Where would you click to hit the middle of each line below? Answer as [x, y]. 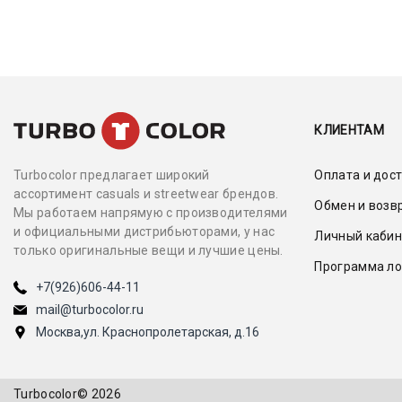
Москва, [60, 332]
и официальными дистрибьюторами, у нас [144, 232]
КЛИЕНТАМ [349, 130]
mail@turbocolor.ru [90, 310]
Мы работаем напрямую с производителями [151, 213]
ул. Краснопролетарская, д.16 [171, 332]
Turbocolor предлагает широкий [112, 175]
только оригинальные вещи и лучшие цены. [149, 251]
